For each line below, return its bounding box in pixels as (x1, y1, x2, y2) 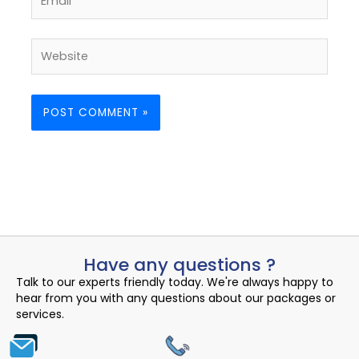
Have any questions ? (83, 252, 276, 278)
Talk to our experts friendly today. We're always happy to (16, 274, 333, 291)
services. (16, 306, 64, 323)
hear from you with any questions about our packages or (16, 290, 336, 307)
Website (30, 38, 79, 54)
